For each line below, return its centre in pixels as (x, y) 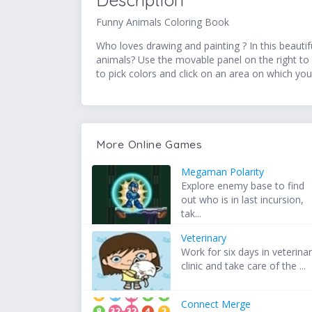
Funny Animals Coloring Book (163, 22)
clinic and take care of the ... (244, 266)
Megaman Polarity (223, 172)
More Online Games (149, 145)
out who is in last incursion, (243, 200)
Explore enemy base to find (243, 186)
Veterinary (204, 238)
